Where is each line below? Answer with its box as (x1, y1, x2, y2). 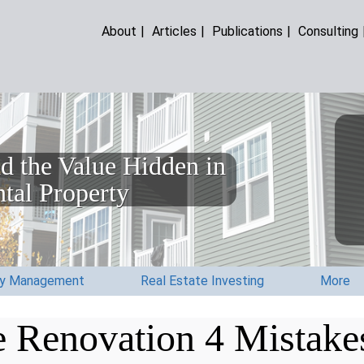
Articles (152, 23, 197, 39)
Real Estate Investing (141, 273, 264, 289)
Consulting (298, 23, 359, 39)
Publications (212, 23, 284, 39)
